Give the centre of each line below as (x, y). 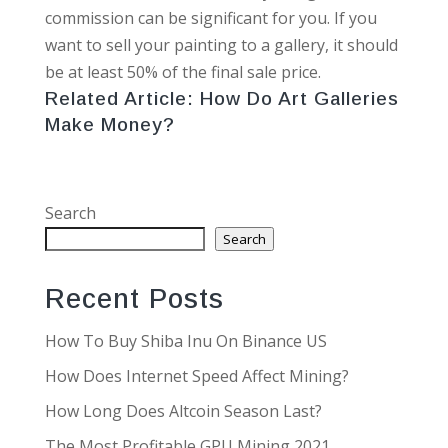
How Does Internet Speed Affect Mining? (196, 375)
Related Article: (122, 98)
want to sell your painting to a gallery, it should (221, 44)
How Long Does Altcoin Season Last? (183, 410)
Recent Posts (134, 298)
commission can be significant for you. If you (210, 17)
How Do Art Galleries (299, 98)
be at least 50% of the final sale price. (182, 71)
